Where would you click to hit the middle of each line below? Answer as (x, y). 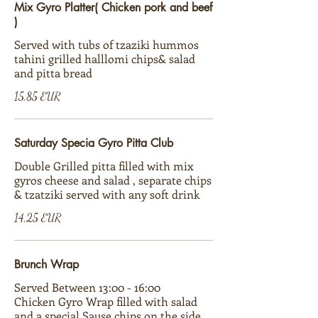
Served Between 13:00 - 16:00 (89, 287)
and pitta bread (53, 73)
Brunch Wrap (46, 264)
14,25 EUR (38, 218)
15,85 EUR (37, 96)
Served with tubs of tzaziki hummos (106, 44)
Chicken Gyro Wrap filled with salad (106, 301)
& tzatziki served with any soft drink (107, 194)
